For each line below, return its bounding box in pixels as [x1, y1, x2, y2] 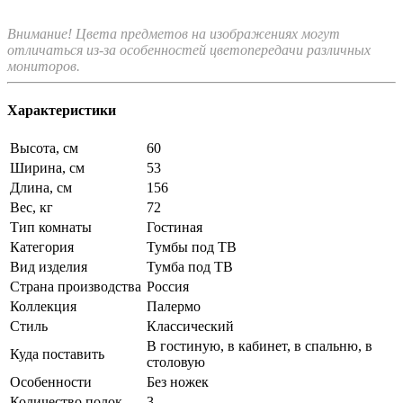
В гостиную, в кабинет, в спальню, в [147, 338, 372, 354]
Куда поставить [10, 346, 104, 363]
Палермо [147, 299, 201, 315]
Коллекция [10, 299, 76, 315]
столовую [147, 354, 205, 371]
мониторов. [7, 58, 80, 74]
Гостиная [147, 219, 202, 236]
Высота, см [10, 140, 78, 157]
